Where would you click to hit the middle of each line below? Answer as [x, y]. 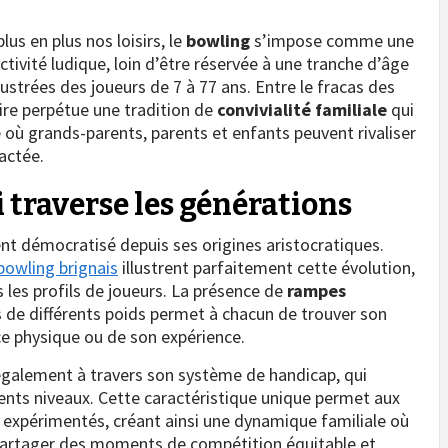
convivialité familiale [302, 109]
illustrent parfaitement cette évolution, [266, 267]
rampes [316, 290]
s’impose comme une [332, 40]
